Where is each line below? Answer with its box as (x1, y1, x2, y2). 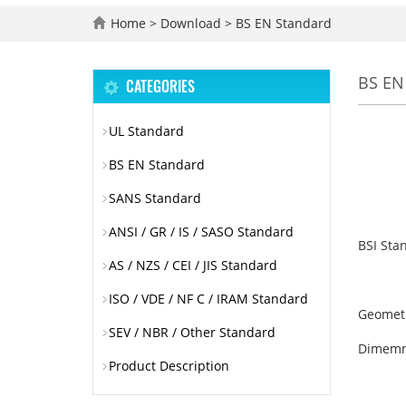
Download (160, 14, 225, 32)
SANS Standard (109, 189, 201, 207)
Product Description (109, 357, 229, 374)
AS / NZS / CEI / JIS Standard (109, 256, 277, 274)
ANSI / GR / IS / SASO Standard (109, 223, 294, 240)
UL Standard (109, 122, 184, 140)
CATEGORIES (126, 75, 195, 97)
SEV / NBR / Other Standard (109, 324, 275, 341)
